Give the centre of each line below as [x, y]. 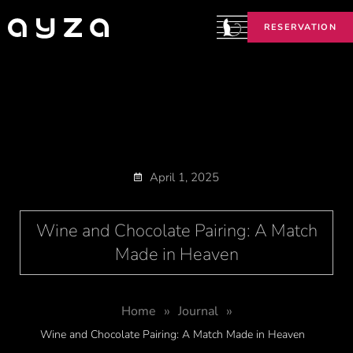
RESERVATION [300, 27]
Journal [198, 311]
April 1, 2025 [184, 177]
